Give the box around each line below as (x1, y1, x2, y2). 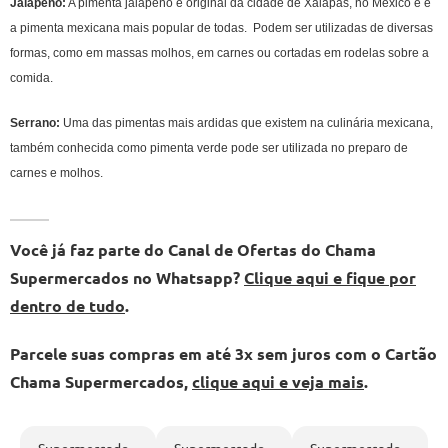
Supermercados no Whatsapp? (10, 266, 244, 288)
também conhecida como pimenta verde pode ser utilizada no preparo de (10, 140, 408, 155)
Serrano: (10, 115, 60, 130)
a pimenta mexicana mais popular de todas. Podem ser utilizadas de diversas (10, 20, 433, 35)
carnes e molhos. (10, 165, 106, 180)
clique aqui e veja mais (192, 370, 364, 392)
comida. (10, 70, 53, 85)
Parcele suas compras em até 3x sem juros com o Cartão (10, 342, 437, 364)
